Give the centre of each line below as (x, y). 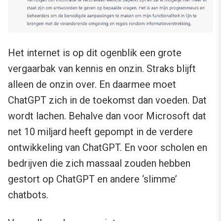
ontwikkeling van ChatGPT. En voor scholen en (108, 148)
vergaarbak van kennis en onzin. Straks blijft (102, 69)
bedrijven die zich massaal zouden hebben (99, 164)
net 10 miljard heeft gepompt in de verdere (100, 132)
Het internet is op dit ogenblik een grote (95, 53)
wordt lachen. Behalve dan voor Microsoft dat (107, 116)
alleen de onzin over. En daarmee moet (92, 85)
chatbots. (28, 195)
